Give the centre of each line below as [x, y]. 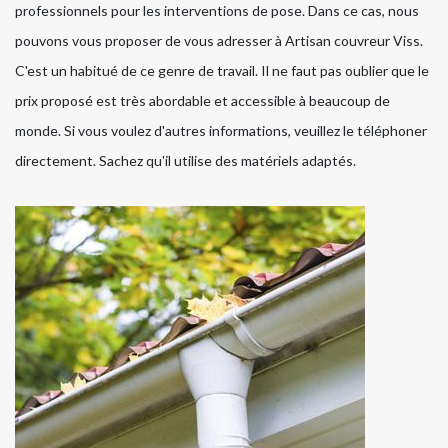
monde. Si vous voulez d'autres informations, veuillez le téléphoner [221, 131]
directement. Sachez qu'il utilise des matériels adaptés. [185, 161]
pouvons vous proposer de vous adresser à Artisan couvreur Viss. [219, 41]
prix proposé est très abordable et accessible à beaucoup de [202, 101]
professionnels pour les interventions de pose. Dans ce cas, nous [217, 11]
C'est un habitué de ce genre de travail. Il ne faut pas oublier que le [222, 71]
